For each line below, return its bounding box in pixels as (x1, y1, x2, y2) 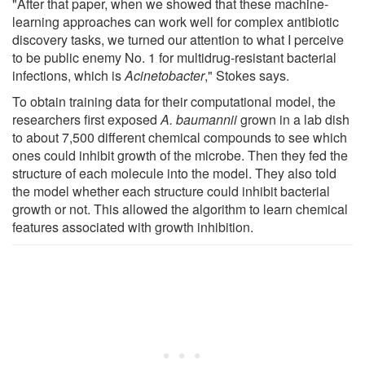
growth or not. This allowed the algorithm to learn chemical (12, 199, 348, 218)
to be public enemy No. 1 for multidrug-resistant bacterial (12, 47, 336, 67)
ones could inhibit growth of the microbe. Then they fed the (12, 145, 348, 165)
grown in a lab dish (237, 109, 350, 129)
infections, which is (12, 65, 125, 85)
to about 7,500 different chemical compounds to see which (12, 127, 347, 147)
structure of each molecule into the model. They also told (12, 163, 336, 182)
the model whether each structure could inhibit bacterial (12, 181, 330, 200)
